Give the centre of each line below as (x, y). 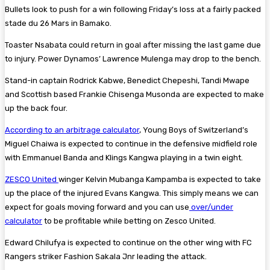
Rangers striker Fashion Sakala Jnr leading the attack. (107, 256)
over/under (211, 207)
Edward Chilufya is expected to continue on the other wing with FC (128, 242)
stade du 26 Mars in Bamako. (59, 23)
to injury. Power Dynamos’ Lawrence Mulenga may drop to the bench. (134, 58)
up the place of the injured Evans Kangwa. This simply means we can (132, 193)
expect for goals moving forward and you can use (97, 207)
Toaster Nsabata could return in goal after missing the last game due (133, 45)
